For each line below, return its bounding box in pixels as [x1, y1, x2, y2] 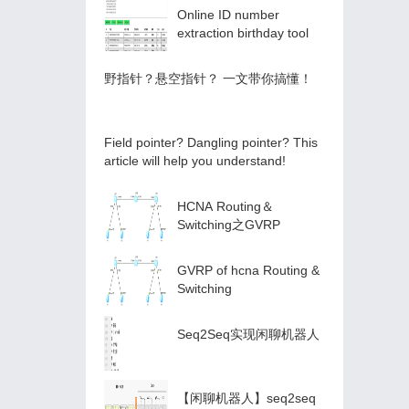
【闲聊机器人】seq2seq [177, 391, 316, 405]
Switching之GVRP [177, 217, 280, 232]
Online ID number [177, 7, 279, 22]
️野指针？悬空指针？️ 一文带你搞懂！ [104, 71, 312, 86]
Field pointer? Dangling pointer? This [104, 135, 318, 150]
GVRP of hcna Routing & [177, 263, 320, 278]
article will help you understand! [104, 153, 286, 168]
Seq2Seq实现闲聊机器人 [177, 327, 320, 341]
